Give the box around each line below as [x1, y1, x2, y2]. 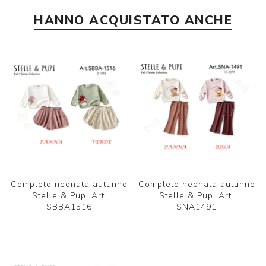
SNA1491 [176, 201, 217, 213]
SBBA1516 [46, 201, 93, 213]
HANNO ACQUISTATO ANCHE [34, 12, 232, 29]
